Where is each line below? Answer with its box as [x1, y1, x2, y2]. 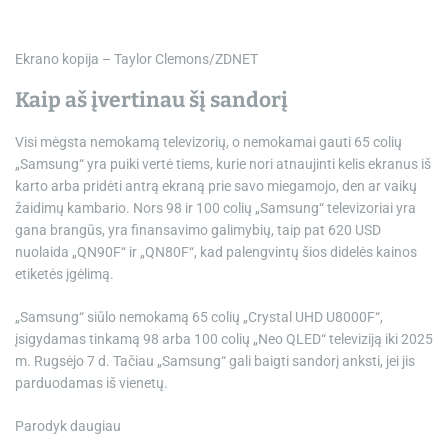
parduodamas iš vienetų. [15, 375, 168, 392]
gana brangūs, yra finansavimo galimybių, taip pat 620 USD [15, 222, 381, 239]
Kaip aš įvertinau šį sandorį [15, 87, 288, 114]
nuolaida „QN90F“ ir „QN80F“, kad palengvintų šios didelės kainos [15, 244, 417, 261]
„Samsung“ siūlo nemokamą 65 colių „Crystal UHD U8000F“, [15, 309, 383, 326]
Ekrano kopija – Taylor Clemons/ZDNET [15, 51, 258, 68]
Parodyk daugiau [15, 418, 121, 435]
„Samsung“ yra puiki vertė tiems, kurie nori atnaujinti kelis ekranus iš [15, 156, 431, 173]
